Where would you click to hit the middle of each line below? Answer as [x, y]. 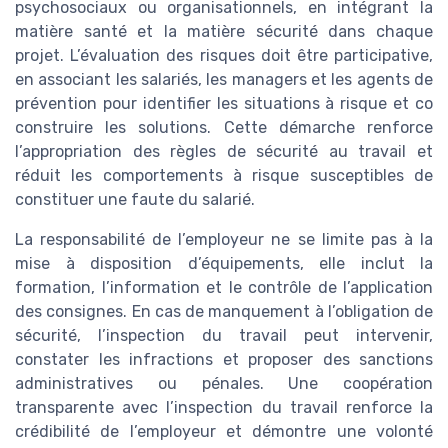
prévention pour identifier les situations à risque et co [224, 103]
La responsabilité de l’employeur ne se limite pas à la [224, 239]
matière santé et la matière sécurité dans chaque [224, 31]
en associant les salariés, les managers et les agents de [224, 79]
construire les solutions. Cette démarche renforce [224, 127]
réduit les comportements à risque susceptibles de [224, 175]
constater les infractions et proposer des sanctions [224, 359]
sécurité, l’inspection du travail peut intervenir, [224, 335]
